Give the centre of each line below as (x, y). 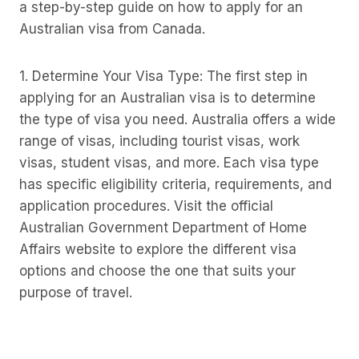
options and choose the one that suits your (157, 271)
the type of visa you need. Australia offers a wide (177, 119)
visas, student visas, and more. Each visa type (169, 163)
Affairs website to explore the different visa (158, 249)
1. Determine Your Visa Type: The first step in (163, 76)
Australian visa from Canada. (112, 29)
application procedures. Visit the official (146, 206)
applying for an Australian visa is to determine (167, 98)
